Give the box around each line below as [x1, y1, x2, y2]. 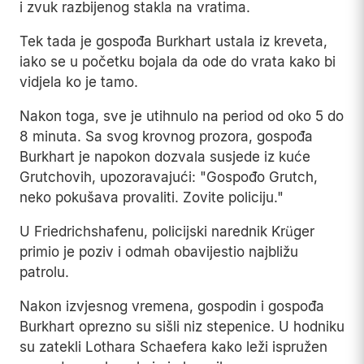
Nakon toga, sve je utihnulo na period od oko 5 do [19, 108, 344, 125]
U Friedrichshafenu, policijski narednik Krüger [19, 223, 314, 240]
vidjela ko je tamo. [19, 74, 138, 91]
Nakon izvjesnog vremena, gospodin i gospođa [19, 298, 324, 315]
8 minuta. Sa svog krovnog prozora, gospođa [19, 128, 313, 145]
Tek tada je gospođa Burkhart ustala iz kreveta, [19, 33, 327, 50]
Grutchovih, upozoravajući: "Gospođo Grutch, [19, 169, 318, 186]
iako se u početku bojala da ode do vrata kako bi [19, 54, 336, 71]
